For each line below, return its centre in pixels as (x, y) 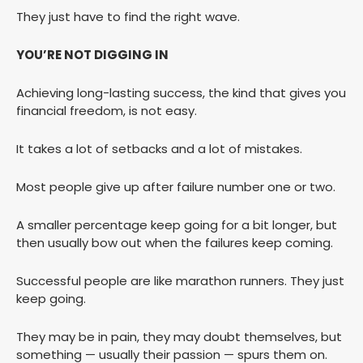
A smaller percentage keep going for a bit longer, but (177, 225)
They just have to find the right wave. (128, 17)
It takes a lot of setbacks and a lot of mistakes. (159, 149)
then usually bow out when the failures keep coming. (175, 243)
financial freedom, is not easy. (107, 111)
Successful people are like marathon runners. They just (180, 281)
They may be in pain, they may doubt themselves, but (179, 337)
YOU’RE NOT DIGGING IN (92, 55)
